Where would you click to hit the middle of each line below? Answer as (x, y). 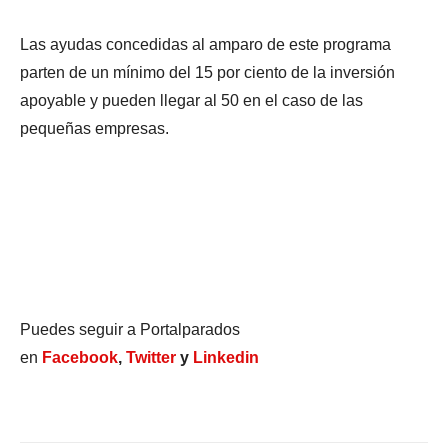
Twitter (151, 357)
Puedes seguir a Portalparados (130, 329)
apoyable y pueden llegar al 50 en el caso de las (191, 100)
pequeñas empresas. (94, 128)
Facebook (80, 357)
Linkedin (226, 357)
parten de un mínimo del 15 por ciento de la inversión (207, 72)
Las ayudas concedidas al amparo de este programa (205, 44)
